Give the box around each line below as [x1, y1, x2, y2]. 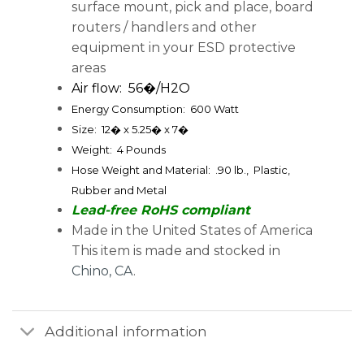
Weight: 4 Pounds [71, 142, 166, 156]
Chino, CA [71, 262, 133, 279]
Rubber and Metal [71, 183, 167, 197]
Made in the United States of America [71, 222, 313, 238]
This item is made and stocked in [71, 242, 280, 258]
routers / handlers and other [71, 19, 257, 35]
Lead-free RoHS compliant [71, 201, 250, 218]
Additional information [45, 323, 208, 340]
